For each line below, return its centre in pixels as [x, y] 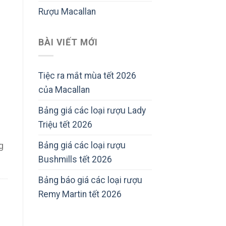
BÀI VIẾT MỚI [68, 42]
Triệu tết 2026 [65, 124]
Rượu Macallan [67, 12]
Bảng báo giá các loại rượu [90, 180]
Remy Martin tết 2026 [80, 194]
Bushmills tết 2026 [75, 159]
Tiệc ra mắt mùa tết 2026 [87, 75]
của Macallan [64, 90]
